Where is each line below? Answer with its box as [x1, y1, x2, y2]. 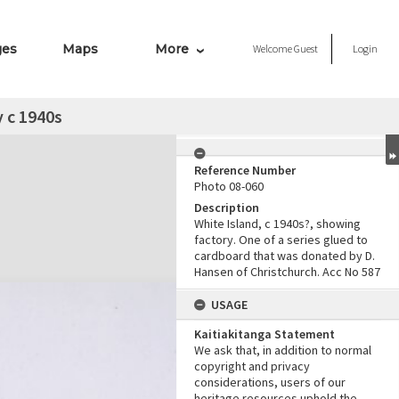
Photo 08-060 [194, 178, 264, 194]
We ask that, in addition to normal [194, 342, 371, 358]
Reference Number [194, 162, 296, 178]
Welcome [253, 42, 294, 55]
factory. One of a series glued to [194, 232, 368, 248]
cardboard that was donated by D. [194, 248, 375, 264]
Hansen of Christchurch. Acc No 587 [194, 264, 380, 280]
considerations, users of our [194, 374, 346, 390]
